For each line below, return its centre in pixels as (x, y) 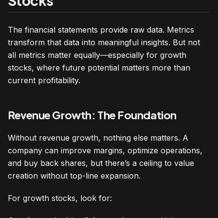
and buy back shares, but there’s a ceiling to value (101, 163)
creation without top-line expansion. (74, 176)
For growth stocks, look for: (60, 198)
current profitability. (44, 81)
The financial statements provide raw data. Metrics (101, 30)
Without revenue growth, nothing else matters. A (98, 138)
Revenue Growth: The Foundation (92, 115)
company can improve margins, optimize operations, (105, 151)
